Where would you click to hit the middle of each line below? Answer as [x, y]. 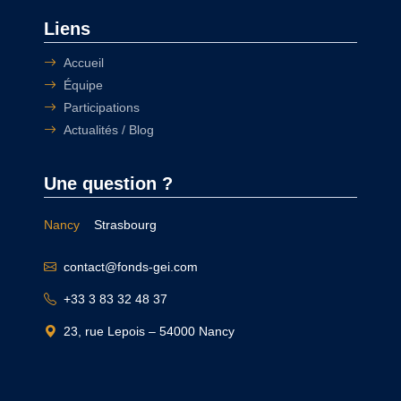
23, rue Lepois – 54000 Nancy [149, 332]
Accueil [84, 63]
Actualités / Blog [109, 130]
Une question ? [109, 184]
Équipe [84, 85]
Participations [102, 108]
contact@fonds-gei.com [131, 267]
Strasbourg [126, 225]
